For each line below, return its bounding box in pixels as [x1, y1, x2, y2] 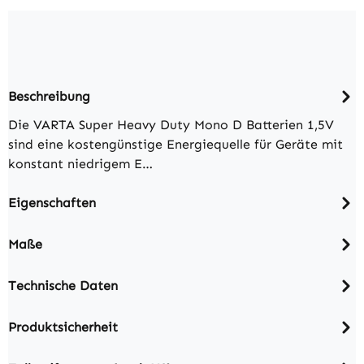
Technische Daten [8, 277, 118, 293]
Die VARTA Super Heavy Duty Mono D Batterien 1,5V [8, 117, 334, 133]
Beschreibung [8, 88, 90, 104]
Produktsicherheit [8, 318, 118, 335]
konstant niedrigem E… [8, 156, 153, 172]
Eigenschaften [8, 194, 96, 210]
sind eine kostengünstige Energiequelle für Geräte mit [8, 136, 343, 153]
